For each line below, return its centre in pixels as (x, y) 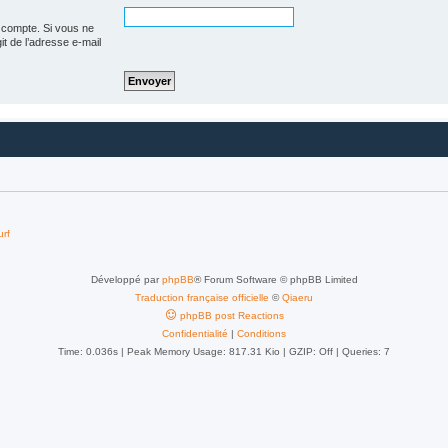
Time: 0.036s (88, 351)
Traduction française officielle (202, 297)
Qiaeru (297, 297)
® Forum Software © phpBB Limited (275, 279)
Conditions (261, 333)
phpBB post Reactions (231, 315)
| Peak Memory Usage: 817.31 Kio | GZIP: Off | (230, 351)
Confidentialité (195, 333)
